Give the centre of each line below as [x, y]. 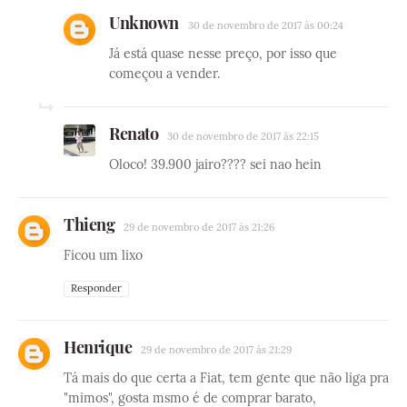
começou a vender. [164, 74]
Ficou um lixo [103, 256]
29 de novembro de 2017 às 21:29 [216, 350]
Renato [134, 134]
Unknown [144, 23]
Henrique [98, 347]
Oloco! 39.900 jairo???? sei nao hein [215, 165]
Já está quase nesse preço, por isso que [223, 54]
